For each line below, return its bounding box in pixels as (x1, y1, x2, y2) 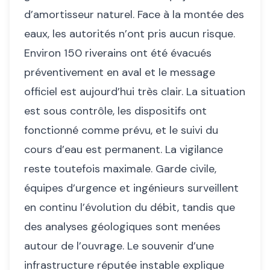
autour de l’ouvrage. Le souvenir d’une (24, 239, 214, 254)
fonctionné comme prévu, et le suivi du (24, 123, 218, 138)
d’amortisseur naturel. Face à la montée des (24, 7, 244, 22)
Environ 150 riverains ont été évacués (24, 46, 212, 61)
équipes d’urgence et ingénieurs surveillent (24, 181, 239, 196)
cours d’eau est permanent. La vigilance (24, 142, 223, 157)
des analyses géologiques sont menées (24, 219, 221, 234)
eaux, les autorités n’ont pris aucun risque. (24, 27, 235, 42)
